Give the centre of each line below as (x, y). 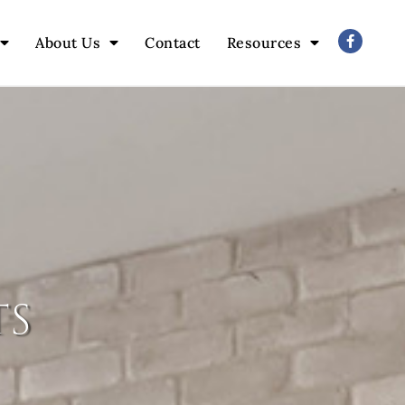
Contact (173, 43)
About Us (68, 43)
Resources (264, 43)
